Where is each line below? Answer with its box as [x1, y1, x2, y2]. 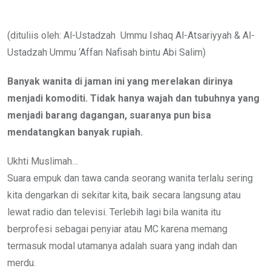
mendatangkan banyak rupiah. [7, 126, 143, 138]
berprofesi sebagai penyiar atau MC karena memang [7, 223, 227, 235]
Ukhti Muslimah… [7, 155, 78, 167]
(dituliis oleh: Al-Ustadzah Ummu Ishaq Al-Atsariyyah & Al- [7, 29, 255, 41]
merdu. [7, 256, 36, 269]
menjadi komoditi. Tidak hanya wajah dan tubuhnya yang [7, 92, 260, 104]
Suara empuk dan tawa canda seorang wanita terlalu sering [7, 172, 253, 184]
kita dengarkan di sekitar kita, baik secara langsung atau [7, 189, 241, 201]
